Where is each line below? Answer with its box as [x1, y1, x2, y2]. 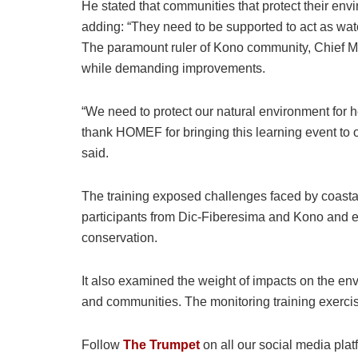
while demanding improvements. [82, 62, 265, 76]
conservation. [82, 231, 157, 245]
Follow [82, 338, 123, 352]
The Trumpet [123, 338, 200, 352]
